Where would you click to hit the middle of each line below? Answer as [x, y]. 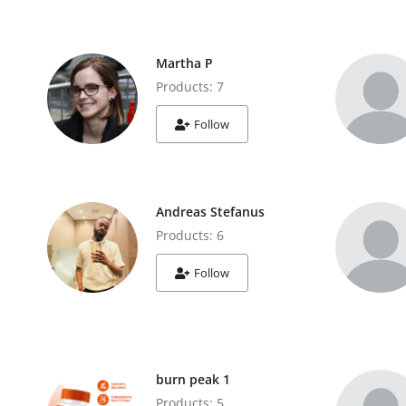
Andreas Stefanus [210, 212]
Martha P [184, 63]
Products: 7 [190, 87]
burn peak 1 [193, 379]
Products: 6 [190, 235]
